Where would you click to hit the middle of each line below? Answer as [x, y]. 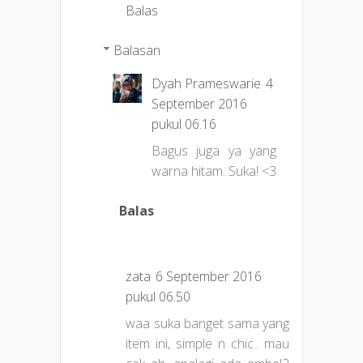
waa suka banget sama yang [207, 324]
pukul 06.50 [158, 297]
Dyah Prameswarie [206, 84]
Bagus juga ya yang [214, 151]
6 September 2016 [209, 277]
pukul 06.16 [184, 124]
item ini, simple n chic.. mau [207, 344]
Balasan [137, 51]
